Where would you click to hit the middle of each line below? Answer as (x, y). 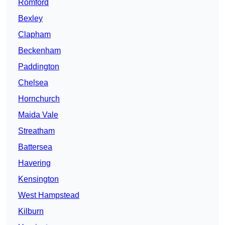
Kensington (38, 179)
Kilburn (31, 211)
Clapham (34, 35)
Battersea (35, 147)
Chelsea (33, 83)
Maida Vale (38, 115)
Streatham (36, 131)
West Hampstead (49, 195)
